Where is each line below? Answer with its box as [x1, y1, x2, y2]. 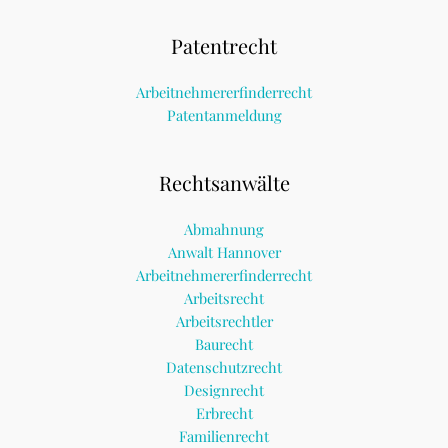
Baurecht [195, 334, 253, 355]
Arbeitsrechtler [175, 311, 273, 332]
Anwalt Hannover [167, 242, 281, 263]
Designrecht [184, 380, 264, 401]
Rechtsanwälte [158, 169, 290, 197]
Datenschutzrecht [166, 357, 282, 378]
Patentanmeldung [166, 105, 282, 126]
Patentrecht [171, 32, 277, 60]
